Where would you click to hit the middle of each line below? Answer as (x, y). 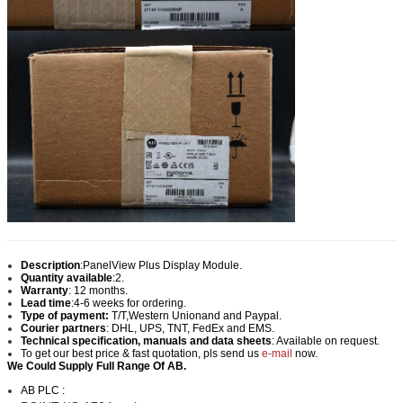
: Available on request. (326, 341)
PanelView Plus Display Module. (162, 266)
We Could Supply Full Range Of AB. (97, 367)
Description (50, 266)
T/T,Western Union (155, 316)
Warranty (45, 291)
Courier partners (63, 329)
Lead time (46, 304)
